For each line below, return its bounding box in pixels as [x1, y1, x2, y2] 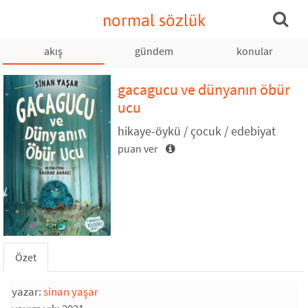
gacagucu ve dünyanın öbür [117, 80, 290, 99]
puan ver [117, 142, 160, 155]
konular [236, 44, 273, 58]
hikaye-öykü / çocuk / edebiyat [117, 123, 276, 139]
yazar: [12, 284, 43, 300]
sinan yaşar [43, 284, 98, 300]
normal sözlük [102, 11, 206, 30]
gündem [134, 44, 173, 58]
